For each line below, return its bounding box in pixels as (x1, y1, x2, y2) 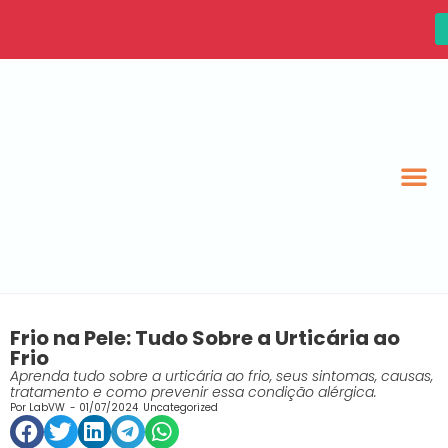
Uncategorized (143, 399, 218, 415)
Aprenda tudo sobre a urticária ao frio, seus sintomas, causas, (10, 365, 433, 386)
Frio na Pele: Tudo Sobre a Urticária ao (10, 323, 400, 352)
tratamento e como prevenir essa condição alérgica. (10, 381, 377, 402)
